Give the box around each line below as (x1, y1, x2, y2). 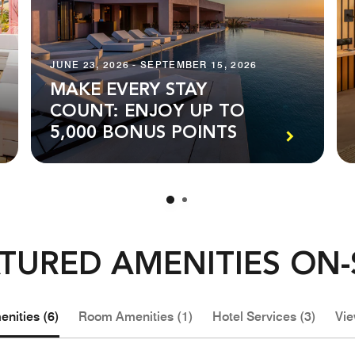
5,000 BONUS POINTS (50, 124, 238, 143)
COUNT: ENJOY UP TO (50, 103, 246, 121)
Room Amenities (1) (78, 309, 193, 325)
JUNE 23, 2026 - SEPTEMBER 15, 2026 (50, 59, 258, 71)
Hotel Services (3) (212, 309, 316, 325)
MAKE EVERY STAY (50, 82, 208, 100)
